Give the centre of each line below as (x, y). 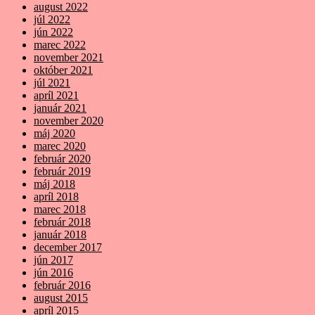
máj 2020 (54, 133)
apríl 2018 (56, 196)
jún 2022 (53, 32)
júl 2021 (52, 82)
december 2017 (68, 247)
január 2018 (60, 234)
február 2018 (62, 221)
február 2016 (62, 285)
